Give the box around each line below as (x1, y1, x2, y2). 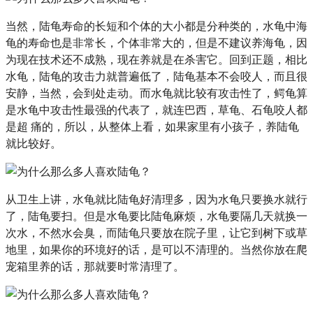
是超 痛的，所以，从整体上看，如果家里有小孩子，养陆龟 (6, 118, 299, 135)
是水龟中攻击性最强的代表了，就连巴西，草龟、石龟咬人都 (6, 101, 307, 118)
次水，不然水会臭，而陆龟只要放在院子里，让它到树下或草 (6, 224, 307, 241)
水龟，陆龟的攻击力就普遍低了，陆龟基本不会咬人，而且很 (6, 68, 307, 85)
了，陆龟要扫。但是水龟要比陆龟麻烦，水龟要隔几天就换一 (6, 208, 307, 224)
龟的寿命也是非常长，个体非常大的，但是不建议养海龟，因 (6, 34, 307, 51)
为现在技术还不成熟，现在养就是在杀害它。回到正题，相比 (6, 51, 307, 68)
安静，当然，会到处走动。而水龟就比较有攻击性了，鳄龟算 (6, 85, 307, 101)
